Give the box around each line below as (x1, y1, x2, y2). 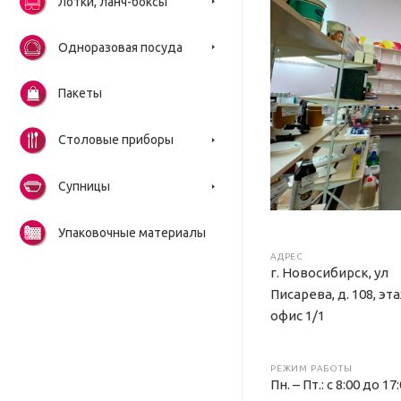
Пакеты (58, 86, 102, 100)
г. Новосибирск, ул (270, 265, 388, 281)
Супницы (58, 179, 110, 193)
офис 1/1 (270, 308, 325, 324)
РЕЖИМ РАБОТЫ (270, 363, 353, 374)
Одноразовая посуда (58, 40, 183, 55)
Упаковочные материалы (58, 226, 206, 240)
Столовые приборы (58, 132, 174, 147)
